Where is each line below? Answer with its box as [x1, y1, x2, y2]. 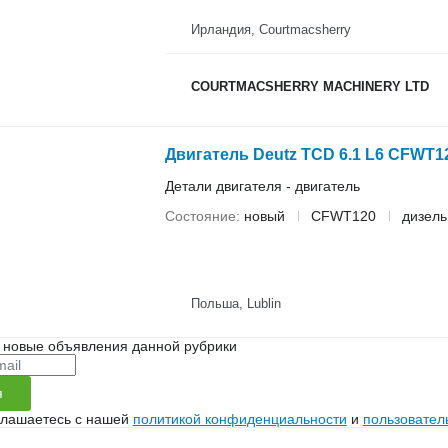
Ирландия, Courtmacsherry [190, 21, 351, 37]
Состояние [164, 207, 236, 224]
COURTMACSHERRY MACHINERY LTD [190, 79, 429, 94]
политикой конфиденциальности [132, 410, 347, 427]
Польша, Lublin [190, 296, 281, 311]
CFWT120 [310, 207, 376, 224]
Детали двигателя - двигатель [164, 177, 360, 194]
